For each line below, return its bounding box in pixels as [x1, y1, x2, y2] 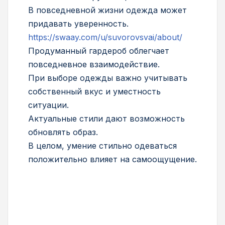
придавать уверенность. [28, 18, 129, 29]
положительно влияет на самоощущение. [28, 154, 197, 164]
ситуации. [28, 99, 69, 110]
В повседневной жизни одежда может [28, 5, 187, 15]
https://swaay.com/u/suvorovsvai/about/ [28, 32, 182, 42]
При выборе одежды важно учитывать [28, 72, 187, 83]
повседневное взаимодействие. [28, 59, 160, 69]
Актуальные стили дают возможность [28, 113, 185, 124]
